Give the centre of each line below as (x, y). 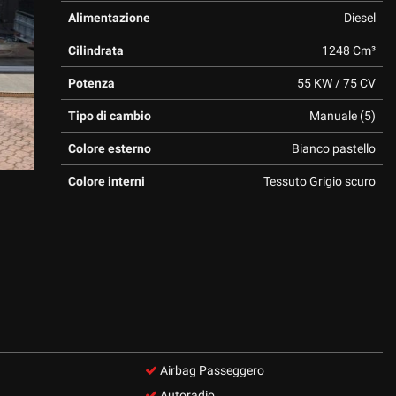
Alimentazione (109, 18)
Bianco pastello (333, 148)
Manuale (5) (342, 116)
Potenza (91, 83)
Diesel (359, 18)
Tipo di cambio (109, 116)
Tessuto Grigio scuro (319, 181)
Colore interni (106, 181)
